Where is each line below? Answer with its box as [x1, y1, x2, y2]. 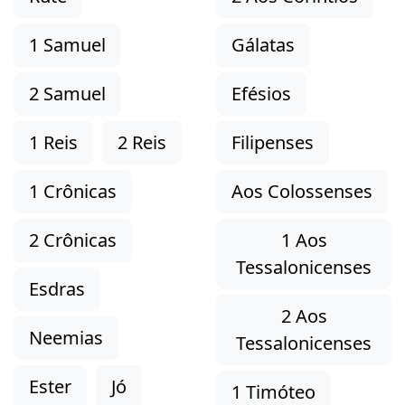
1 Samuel [29, 33, 106, 57]
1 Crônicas [29, 179, 117, 203]
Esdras [29, 277, 85, 301]
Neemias [29, 325, 103, 350]
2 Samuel [29, 81, 106, 106]
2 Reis [118, 130, 166, 155]
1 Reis [29, 130, 78, 155]
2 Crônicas [29, 228, 117, 252]
